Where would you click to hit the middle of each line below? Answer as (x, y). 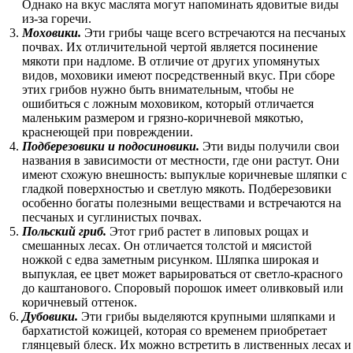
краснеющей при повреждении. (108, 132)
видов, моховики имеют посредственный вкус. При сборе (178, 75)
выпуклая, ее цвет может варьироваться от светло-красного (182, 274)
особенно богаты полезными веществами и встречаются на (182, 203)
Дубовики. (50, 316)
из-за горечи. (57, 19)
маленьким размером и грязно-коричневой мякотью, (163, 118)
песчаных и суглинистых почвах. (112, 217)
